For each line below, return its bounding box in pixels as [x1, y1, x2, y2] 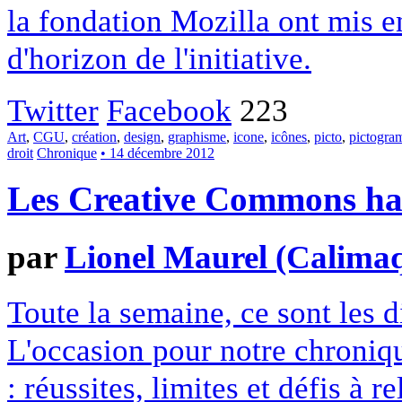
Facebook [107, 92, 232, 128]
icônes [271, 128, 307, 144]
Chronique [37, 144, 97, 161]
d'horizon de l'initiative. [7, 39, 311, 76]
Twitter [7, 92, 99, 128]
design [124, 128, 161, 144]
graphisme [168, 128, 226, 144]
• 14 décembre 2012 [100, 144, 214, 161]
